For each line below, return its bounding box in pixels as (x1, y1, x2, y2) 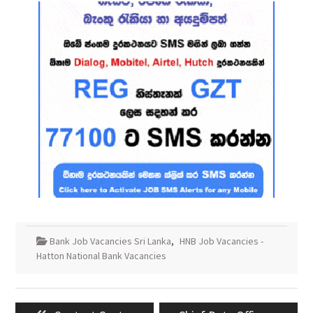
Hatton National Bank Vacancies (36, 249, 166, 262)
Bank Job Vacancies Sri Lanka (49, 234, 171, 247)
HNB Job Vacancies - (179, 234, 263, 247)
